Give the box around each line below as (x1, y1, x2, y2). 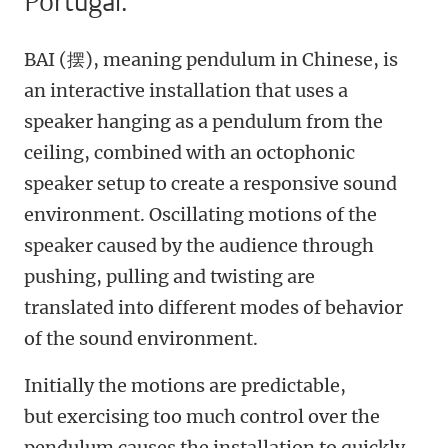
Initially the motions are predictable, (24, 374, 346, 398)
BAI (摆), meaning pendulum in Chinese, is (24, 48, 398, 72)
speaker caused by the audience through (24, 234, 374, 258)
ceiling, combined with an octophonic (24, 141, 355, 165)
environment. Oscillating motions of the (24, 203, 377, 227)
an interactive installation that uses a (24, 79, 348, 103)
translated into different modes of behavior (24, 296, 403, 320)
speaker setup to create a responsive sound (24, 172, 397, 196)
